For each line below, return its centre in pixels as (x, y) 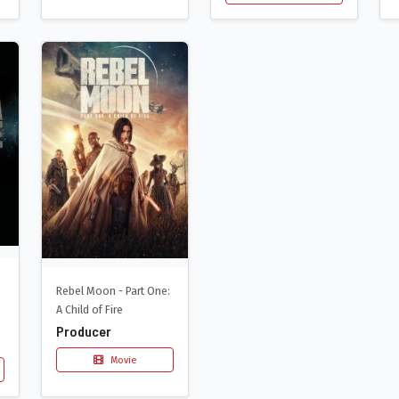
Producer (84, 331)
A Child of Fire (90, 310)
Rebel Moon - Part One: (113, 291)
